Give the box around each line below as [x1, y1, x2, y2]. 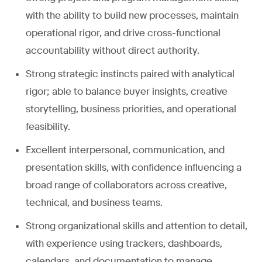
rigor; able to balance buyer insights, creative [26, 85, 227, 98]
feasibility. [26, 120, 70, 133]
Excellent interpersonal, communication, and [26, 143, 225, 156]
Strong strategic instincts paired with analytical [26, 67, 235, 80]
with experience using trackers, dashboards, [26, 237, 222, 250]
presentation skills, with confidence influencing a [26, 161, 242, 174]
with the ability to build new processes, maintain [26, 9, 239, 22]
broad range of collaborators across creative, [26, 178, 227, 191]
